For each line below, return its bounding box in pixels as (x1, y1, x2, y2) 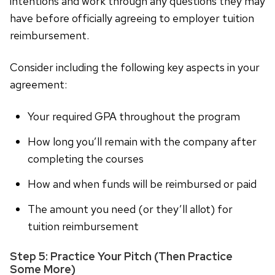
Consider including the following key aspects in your (10, 60, 260, 75)
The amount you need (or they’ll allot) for (27, 201, 233, 216)
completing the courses (27, 152, 144, 166)
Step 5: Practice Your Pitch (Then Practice (10, 249, 233, 263)
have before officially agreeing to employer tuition (10, 11, 254, 26)
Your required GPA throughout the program (27, 109, 240, 124)
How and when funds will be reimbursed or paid (27, 176, 257, 191)
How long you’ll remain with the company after (27, 134, 257, 149)
